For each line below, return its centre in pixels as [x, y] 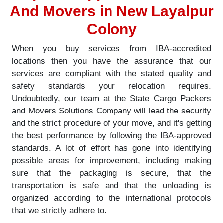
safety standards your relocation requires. [111, 86]
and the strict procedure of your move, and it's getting [111, 123]
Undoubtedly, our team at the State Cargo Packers [111, 98]
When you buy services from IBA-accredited [111, 48]
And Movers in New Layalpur [111, 11]
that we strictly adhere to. [59, 210]
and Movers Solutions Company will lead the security [111, 111]
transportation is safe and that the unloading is [111, 185]
